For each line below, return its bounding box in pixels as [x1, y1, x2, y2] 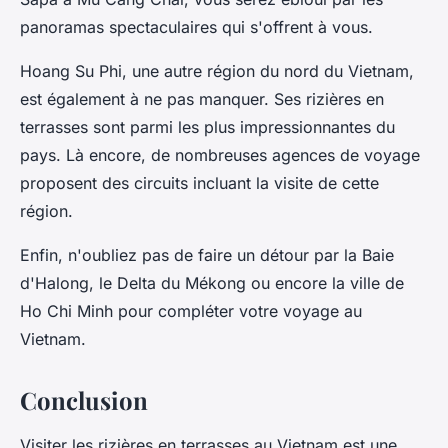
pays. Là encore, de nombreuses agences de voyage [20, 145, 420, 166]
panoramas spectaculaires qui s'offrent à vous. [20, 17, 373, 38]
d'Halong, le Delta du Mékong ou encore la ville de [20, 273, 404, 294]
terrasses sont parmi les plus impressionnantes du [20, 117, 395, 138]
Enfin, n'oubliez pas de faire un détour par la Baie [20, 245, 394, 266]
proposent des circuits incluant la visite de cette [20, 173, 379, 194]
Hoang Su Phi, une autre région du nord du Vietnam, [20, 61, 414, 82]
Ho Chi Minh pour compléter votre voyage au [20, 301, 362, 322]
